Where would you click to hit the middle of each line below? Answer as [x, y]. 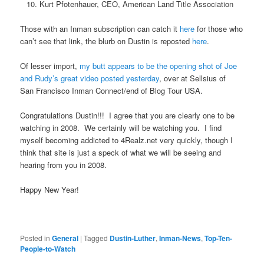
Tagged [96, 238]
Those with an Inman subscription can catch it [100, 28]
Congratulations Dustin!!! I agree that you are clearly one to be [128, 115]
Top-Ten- [219, 238]
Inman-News [180, 238]
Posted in [35, 238]
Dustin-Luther [133, 238]
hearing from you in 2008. [64, 164]
